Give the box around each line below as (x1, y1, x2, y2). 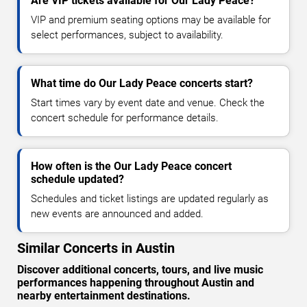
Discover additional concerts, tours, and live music (17, 262, 263, 276)
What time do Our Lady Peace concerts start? (31, 76, 253, 90)
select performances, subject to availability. (31, 28, 223, 41)
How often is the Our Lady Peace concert (31, 159, 232, 173)
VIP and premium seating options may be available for (31, 13, 271, 26)
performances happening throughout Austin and (17, 275, 254, 289)
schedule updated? (31, 172, 124, 186)
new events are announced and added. (31, 207, 204, 220)
